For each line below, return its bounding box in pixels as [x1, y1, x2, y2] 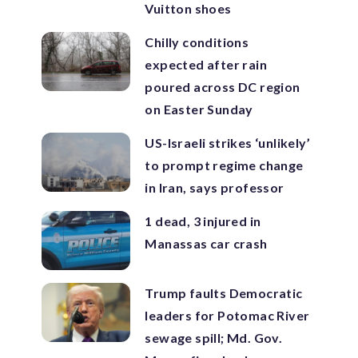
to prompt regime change [145, 157, 304, 173]
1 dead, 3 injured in [145, 213, 261, 229]
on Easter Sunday [145, 101, 253, 117]
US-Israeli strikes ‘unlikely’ [145, 135, 310, 150]
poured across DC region [145, 79, 300, 94]
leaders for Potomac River [145, 308, 310, 324]
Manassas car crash [145, 236, 268, 251]
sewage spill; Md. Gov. [145, 330, 283, 346]
